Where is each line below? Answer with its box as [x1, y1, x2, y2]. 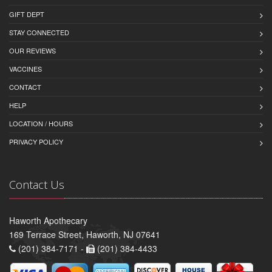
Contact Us [9, 177, 64, 192]
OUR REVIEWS [9, 46, 56, 56]
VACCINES [9, 64, 42, 74]
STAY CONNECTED [9, 27, 69, 38]
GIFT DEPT [9, 9, 44, 19]
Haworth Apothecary [9, 214, 87, 227]
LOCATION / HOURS [9, 118, 73, 129]
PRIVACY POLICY [9, 137, 63, 147]
